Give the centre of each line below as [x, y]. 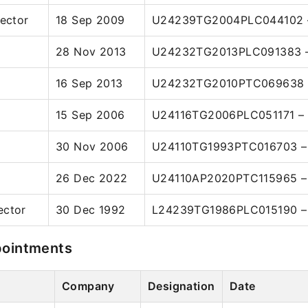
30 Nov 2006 [92, 146]
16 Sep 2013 [89, 83]
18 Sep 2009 [90, 20]
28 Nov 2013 [91, 52]
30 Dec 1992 [91, 210]
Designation [181, 286]
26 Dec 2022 [92, 178]
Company [88, 286]
